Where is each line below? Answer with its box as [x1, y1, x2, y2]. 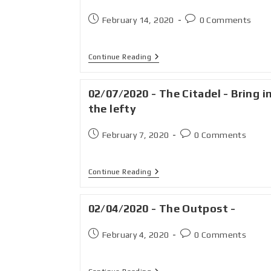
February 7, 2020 [102, 130, 169, 140]
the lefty [88, 102, 137, 115]
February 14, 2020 [102, 15, 174, 25]
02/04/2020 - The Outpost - [88, 202, 236, 215]
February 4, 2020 [102, 230, 169, 240]
